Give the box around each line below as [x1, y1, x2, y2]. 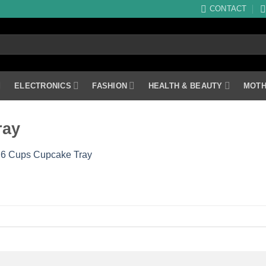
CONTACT [209, 4, 247, 13]
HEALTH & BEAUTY [148, 81, 223, 90]
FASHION [92, 81, 128, 90]
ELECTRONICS [14, 81, 71, 90]
